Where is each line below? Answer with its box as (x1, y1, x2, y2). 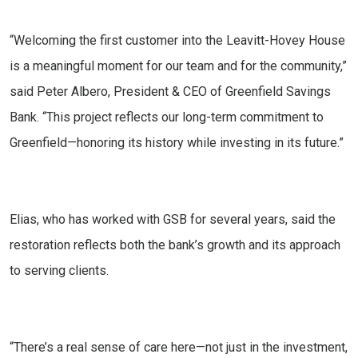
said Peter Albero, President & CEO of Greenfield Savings (10, 84, 331, 100)
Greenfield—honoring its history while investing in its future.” (10, 135, 344, 151)
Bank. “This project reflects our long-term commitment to (10, 109, 324, 125)
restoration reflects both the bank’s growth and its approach (10, 237, 340, 253)
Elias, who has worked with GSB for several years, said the (10, 212, 336, 228)
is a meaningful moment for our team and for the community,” (10, 58, 347, 74)
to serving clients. (10, 263, 109, 279)
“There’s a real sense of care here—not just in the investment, (10, 340, 348, 356)
